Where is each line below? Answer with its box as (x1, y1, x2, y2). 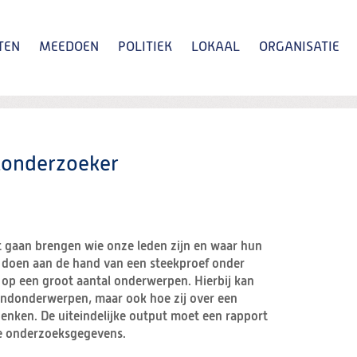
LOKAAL (191, 41, 240, 54)
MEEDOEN (39, 41, 99, 54)
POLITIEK (118, 41, 172, 54)
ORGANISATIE (259, 41, 339, 54)
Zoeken (222, 134, 265, 147)
